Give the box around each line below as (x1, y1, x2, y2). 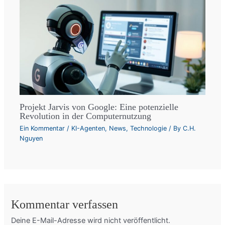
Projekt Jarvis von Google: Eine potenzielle (20, 101, 179, 112)
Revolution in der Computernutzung (20, 110, 152, 121)
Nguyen (20, 134, 43, 142)
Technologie (130, 124, 167, 132)
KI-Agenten (71, 124, 105, 132)
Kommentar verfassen (11, 198, 119, 211)
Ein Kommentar (20, 124, 65, 132)
